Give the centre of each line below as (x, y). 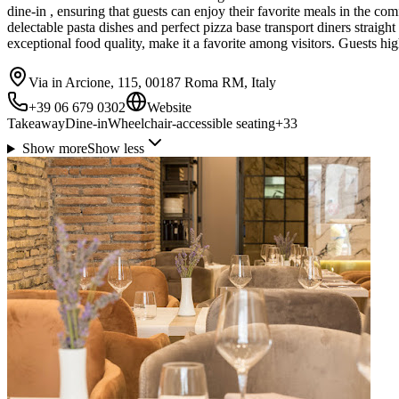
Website (169, 108)
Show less (115, 149)
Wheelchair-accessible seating (191, 124)
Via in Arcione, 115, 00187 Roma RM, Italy (152, 83)
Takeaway (36, 124)
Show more (54, 149)
